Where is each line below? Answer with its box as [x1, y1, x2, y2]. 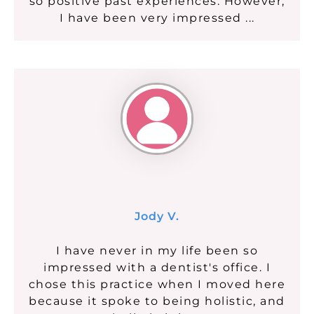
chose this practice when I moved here [28, 278, 286, 292]
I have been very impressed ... [59, 11, 255, 25]
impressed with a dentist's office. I [43, 261, 271, 275]
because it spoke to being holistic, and [29, 294, 285, 308]
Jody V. [135, 210, 179, 224]
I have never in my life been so [55, 244, 259, 258]
